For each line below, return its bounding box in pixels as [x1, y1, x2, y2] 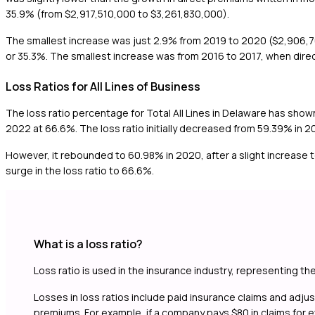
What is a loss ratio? [34, 236, 143, 252]
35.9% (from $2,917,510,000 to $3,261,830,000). [6, 6, 229, 20]
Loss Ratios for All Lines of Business [6, 78, 200, 94]
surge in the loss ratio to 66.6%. [6, 163, 154, 177]
